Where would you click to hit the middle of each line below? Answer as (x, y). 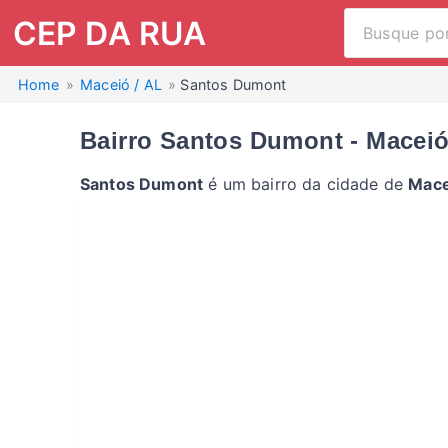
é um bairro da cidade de (306, 184)
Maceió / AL (123, 84)
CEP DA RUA (109, 33)
